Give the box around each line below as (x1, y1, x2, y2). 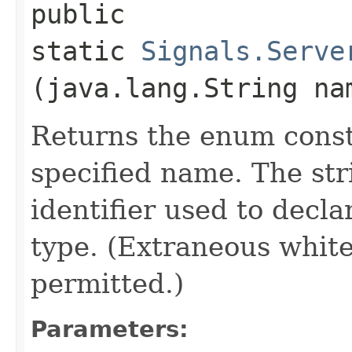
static (31, 35, 141, 67)
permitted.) (31, 267, 184, 299)
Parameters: (31, 315, 189, 343)
